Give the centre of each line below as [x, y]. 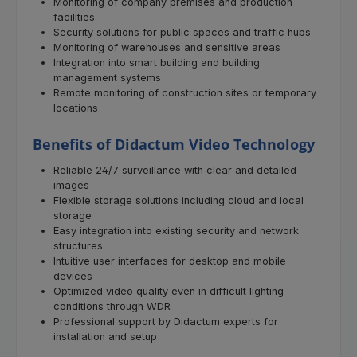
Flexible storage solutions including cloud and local [178, 201]
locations [75, 108]
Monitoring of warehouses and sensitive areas [167, 47]
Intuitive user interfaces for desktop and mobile [169, 261]
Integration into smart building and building [156, 62]
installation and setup [105, 337]
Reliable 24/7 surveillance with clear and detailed [175, 171]
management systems [107, 77]
